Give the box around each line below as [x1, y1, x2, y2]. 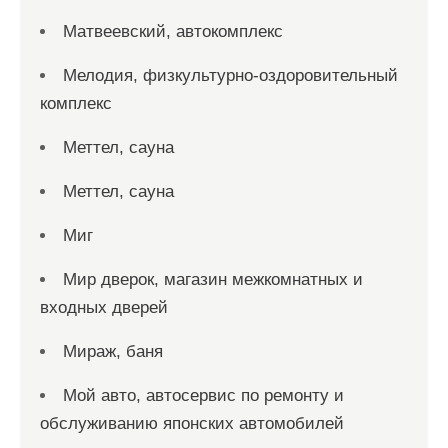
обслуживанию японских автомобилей [40, 413, 344, 433]
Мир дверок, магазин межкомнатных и [63, 269, 363, 289]
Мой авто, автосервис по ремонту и [63, 385, 344, 405]
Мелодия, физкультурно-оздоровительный [63, 65, 398, 85]
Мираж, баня [63, 341, 163, 361]
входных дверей [40, 297, 168, 317]
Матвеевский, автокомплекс [63, 21, 283, 41]
